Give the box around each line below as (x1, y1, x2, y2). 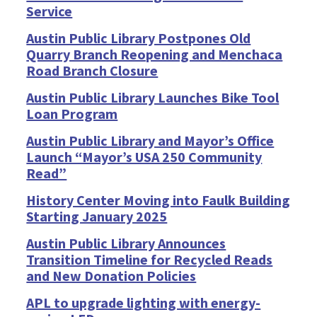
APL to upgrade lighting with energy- (26, 294, 261, 311)
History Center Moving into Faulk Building (26, 191, 291, 209)
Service (26, 2, 73, 20)
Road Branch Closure (26, 62, 158, 79)
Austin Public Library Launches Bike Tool (26, 88, 279, 106)
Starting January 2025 (26, 207, 168, 225)
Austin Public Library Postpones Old (26, 29, 251, 47)
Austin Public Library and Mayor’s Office (26, 132, 275, 149)
